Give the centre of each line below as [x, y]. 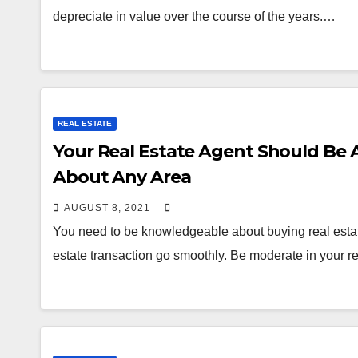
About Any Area [122, 177]
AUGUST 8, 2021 [109, 208]
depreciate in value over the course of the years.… [194, 16]
